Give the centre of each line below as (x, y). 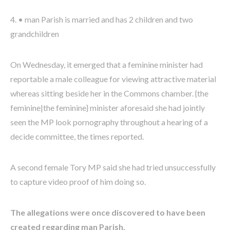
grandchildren (35, 33)
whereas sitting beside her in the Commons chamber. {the (109, 93)
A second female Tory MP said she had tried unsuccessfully (113, 167)
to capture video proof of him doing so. (78, 181)
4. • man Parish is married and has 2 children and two (102, 19)
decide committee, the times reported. (77, 136)
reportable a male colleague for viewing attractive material (113, 79)
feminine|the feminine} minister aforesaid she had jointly (108, 107)
